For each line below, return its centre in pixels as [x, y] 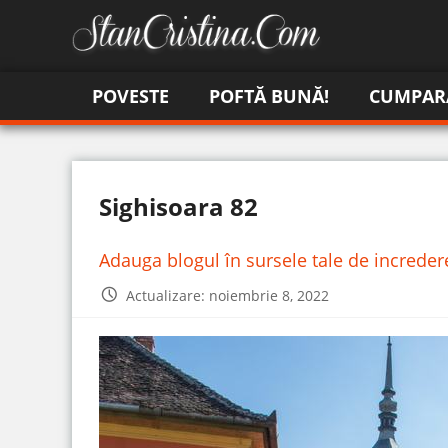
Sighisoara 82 [178, 207]
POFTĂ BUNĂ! [269, 96]
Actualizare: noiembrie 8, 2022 [227, 296]
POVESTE [130, 96]
